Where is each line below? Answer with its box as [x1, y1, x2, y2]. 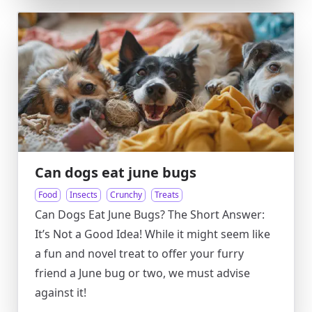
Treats [155, 189, 179, 201]
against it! [35, 285, 86, 300]
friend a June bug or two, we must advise [35, 265, 250, 281]
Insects [70, 189, 97, 201]
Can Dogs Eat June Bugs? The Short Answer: [35, 207, 265, 222]
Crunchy [110, 189, 142, 201]
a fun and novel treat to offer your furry [35, 246, 244, 261]
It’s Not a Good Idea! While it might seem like [35, 226, 270, 242]
